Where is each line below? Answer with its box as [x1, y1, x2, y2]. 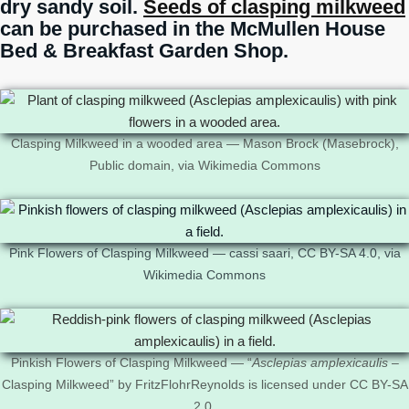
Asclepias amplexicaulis [251, 356, 388, 370]
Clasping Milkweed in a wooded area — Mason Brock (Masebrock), [10, 137, 399, 151]
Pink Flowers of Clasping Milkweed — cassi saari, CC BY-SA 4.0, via [8, 246, 401, 260]
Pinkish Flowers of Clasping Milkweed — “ [10, 356, 252, 370]
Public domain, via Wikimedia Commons [89, 159, 320, 173]
